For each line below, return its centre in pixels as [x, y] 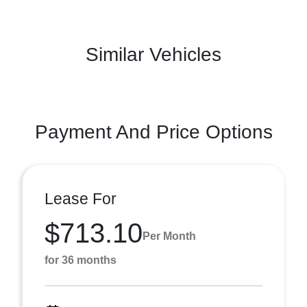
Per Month [169, 236]
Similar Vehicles [153, 54]
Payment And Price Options [153, 132]
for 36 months [81, 260]
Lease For [81, 199]
